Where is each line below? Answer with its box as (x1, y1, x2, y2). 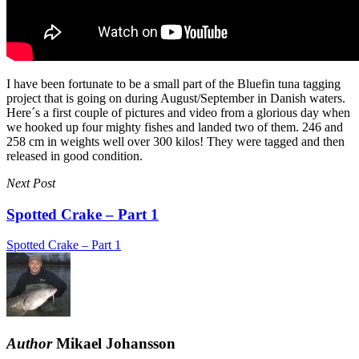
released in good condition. (6, 149, 143, 163)
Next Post (6, 176, 55, 190)
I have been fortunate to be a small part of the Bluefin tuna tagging (6, 77, 341, 91)
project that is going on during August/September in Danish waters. (6, 91, 345, 105)
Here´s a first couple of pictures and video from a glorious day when (6, 106, 350, 119)
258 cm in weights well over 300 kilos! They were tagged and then (6, 135, 345, 148)
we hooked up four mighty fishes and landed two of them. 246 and (6, 120, 343, 134)
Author (6, 335, 52, 353)
